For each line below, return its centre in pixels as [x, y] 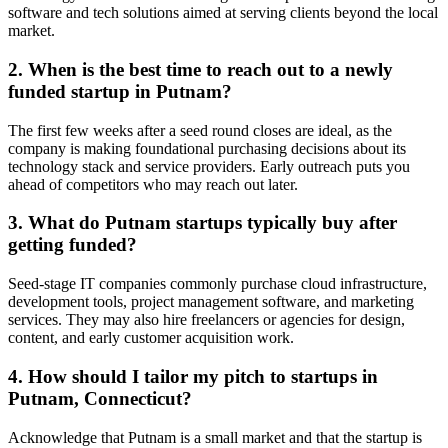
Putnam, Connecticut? [100, 398]
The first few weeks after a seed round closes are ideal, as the [200, 130]
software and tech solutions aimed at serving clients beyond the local [223, 13]
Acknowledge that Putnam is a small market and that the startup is [215, 437]
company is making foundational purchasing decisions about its [207, 148]
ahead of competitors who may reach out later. [153, 184]
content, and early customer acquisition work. [151, 338]
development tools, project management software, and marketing [211, 302]
